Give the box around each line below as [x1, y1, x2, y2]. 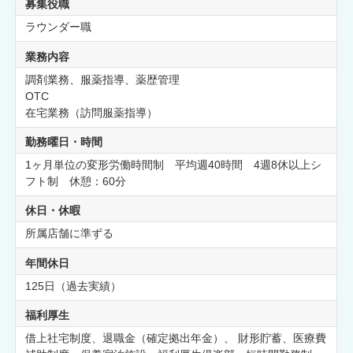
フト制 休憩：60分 [24, 175, 126, 188]
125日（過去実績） [24, 279, 121, 292]
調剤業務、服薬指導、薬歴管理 [24, 72, 180, 86]
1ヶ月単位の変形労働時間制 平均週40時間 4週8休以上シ [24, 158, 321, 172]
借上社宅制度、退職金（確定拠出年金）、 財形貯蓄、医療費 [24, 332, 326, 345]
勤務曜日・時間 [24, 136, 102, 149]
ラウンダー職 [24, 20, 91, 34]
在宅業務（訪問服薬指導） [24, 106, 158, 119]
